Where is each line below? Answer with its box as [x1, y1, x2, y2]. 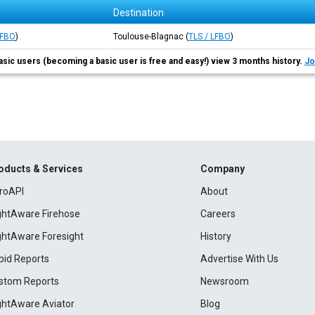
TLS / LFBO [188, 32, 231, 41]
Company [200, 163, 245, 174]
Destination [113, 7, 165, 18]
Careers [200, 208, 236, 219]
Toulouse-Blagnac [113, 32, 184, 41]
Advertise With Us [200, 253, 278, 264]
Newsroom [200, 276, 249, 287]
